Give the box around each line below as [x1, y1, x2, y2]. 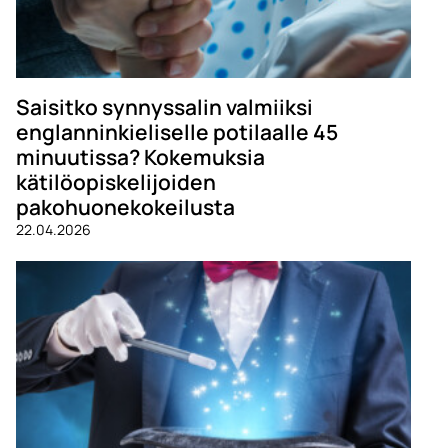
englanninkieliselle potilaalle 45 [16, 117, 338, 147]
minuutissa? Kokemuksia [16, 142, 265, 172]
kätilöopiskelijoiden [16, 167, 216, 197]
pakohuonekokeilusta [16, 192, 235, 222]
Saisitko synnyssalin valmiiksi [16, 92, 313, 122]
